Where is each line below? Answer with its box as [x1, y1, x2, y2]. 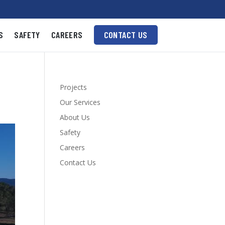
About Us [60, 112, 90, 122]
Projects [60, 82, 87, 92]
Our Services [60, 97, 101, 107]
